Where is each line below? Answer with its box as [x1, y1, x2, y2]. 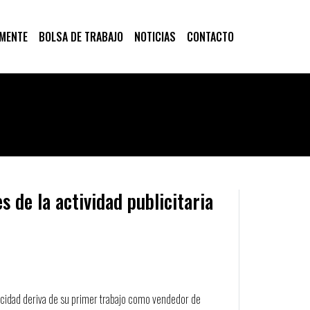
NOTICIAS [134, 28, 176, 45]
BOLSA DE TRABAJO [39, 28, 123, 45]
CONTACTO [187, 28, 234, 45]
